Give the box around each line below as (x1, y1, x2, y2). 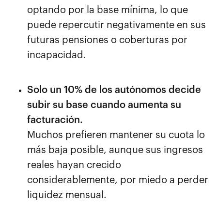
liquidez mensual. (27, 190, 107, 200)
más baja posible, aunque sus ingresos (27, 145, 203, 155)
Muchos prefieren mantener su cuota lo (27, 130, 205, 140)
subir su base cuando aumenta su (27, 100, 181, 110)
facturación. (27, 115, 83, 125)
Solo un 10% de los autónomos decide (27, 85, 201, 95)
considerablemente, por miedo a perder (27, 175, 208, 185)
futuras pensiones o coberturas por (27, 35, 187, 45)
